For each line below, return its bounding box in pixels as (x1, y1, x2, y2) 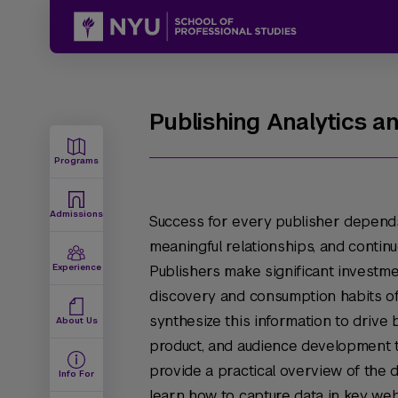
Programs (54, 155, 99, 166)
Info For (59, 368, 94, 379)
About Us (55, 314, 98, 326)
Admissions (50, 208, 103, 219)
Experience (52, 261, 101, 273)
